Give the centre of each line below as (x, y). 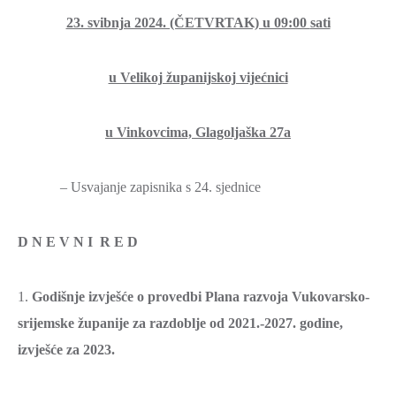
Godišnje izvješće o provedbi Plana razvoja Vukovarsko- (201, 297)
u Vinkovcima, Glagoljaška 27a (198, 132)
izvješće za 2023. (66, 350)
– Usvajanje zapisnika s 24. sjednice (139, 187)
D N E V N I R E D (78, 242)
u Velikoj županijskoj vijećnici (198, 77)
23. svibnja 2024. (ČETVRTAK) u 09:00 (188, 23)
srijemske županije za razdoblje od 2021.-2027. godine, (180, 323)
